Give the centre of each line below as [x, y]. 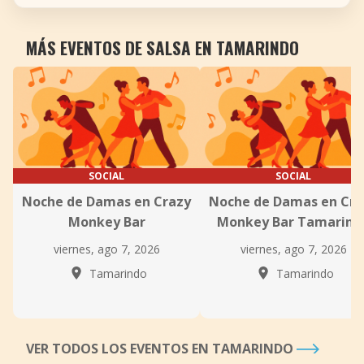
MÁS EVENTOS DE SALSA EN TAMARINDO [162, 48]
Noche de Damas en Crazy [106, 201]
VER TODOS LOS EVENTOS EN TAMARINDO [161, 349]
